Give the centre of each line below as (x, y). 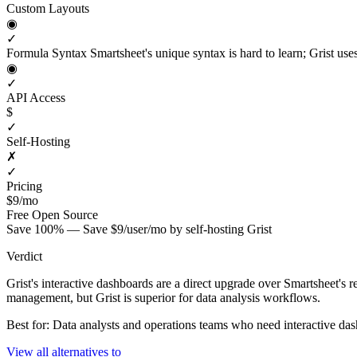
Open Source (65, 214)
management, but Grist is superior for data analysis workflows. (163, 297)
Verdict (24, 256)
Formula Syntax (48, 53)
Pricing (24, 186)
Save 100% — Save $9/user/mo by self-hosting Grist (139, 229)
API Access (36, 97)
